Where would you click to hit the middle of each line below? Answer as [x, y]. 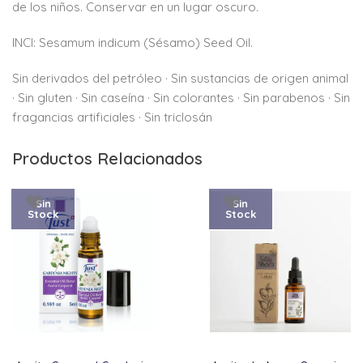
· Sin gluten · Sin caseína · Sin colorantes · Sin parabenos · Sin [181, 97]
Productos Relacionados [107, 158]
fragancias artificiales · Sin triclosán [112, 117]
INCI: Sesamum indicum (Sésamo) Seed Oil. [132, 42]
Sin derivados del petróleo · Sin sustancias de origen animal [180, 78]
